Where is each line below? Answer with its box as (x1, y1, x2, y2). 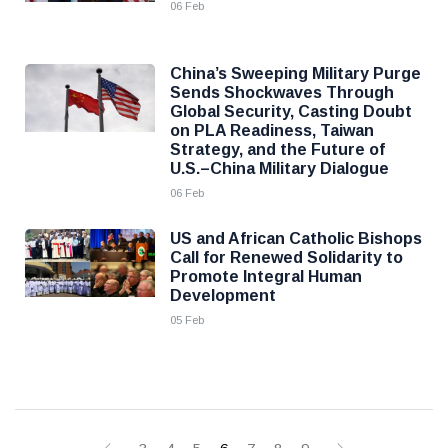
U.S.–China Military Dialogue (170, 160, 389, 177)
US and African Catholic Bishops (170, 230, 422, 247)
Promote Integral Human (170, 268, 362, 285)
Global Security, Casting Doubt (170, 103, 412, 120)
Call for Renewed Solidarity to (170, 249, 403, 266)
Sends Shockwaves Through (170, 84, 394, 101)
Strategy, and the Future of (170, 141, 385, 158)
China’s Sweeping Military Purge (170, 65, 421, 82)
